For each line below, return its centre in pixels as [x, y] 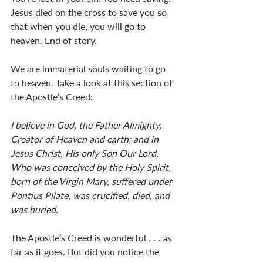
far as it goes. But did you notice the [86, 251]
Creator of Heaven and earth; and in [86, 139]
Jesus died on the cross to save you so [90, 12]
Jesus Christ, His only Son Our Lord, [86, 153]
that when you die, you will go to [79, 26]
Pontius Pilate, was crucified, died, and [91, 195]
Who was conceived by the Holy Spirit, [92, 167]
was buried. [34, 209]
